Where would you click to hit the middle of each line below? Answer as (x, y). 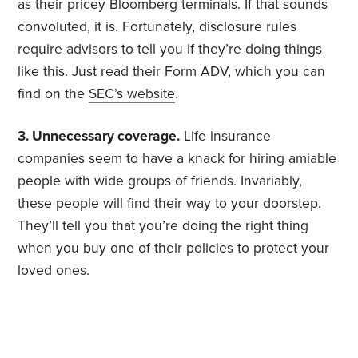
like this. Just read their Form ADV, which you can (172, 72)
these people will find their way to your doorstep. (170, 204)
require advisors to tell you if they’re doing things (170, 50)
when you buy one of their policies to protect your (174, 249)
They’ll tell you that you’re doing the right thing (163, 226)
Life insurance (228, 137)
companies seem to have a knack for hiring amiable (177, 159)
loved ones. (54, 271)
